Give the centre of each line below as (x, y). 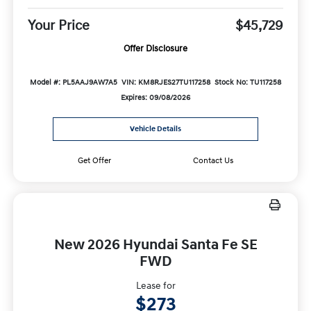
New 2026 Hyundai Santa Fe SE (155, 245)
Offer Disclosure (155, 49)
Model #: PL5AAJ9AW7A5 (73, 83)
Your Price (58, 26)
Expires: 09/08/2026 (155, 98)
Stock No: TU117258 (248, 83)
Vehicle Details (155, 129)
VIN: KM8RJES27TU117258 (166, 83)
